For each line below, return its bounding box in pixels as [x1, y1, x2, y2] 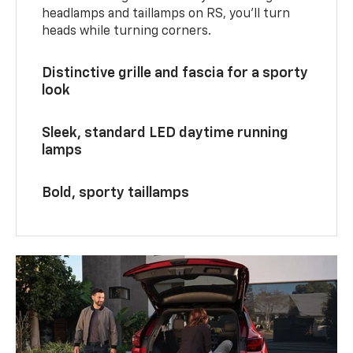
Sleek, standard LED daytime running [42, 125, 289, 140]
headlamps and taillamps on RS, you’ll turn [42, 7, 291, 20]
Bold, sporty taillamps [42, 185, 190, 200]
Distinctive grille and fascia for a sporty [42, 65, 309, 80]
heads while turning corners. [42, 24, 212, 38]
